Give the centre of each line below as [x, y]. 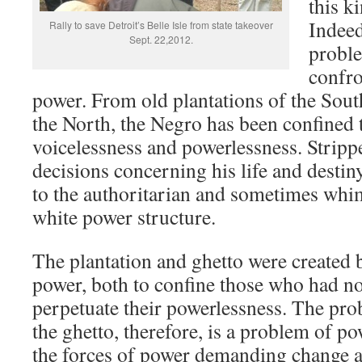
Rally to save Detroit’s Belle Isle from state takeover [161, 25]
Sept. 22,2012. [161, 39]
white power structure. [124, 217]
